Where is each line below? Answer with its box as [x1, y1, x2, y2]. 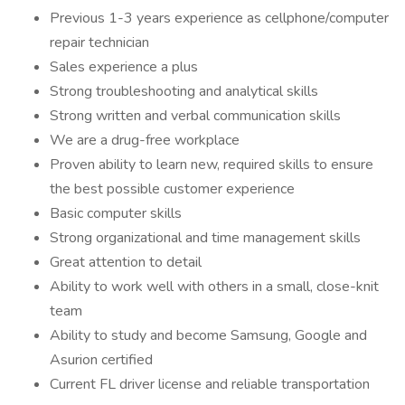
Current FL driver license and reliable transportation [50, 374, 370, 394]
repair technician [50, 33, 149, 52]
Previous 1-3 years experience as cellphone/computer [50, 8, 389, 28]
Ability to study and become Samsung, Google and [50, 325, 367, 345]
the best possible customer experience [50, 179, 295, 199]
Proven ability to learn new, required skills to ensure [50, 155, 373, 174]
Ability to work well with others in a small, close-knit [50, 277, 379, 297]
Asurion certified [50, 350, 153, 370]
